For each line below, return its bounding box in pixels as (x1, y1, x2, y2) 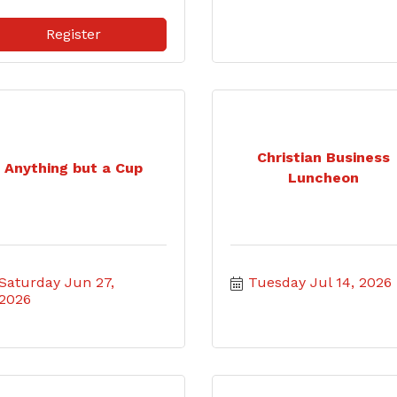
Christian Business (257, 149, 391, 166)
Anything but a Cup (4, 159, 143, 176)
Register (45, 26, 101, 43)
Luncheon (288, 169, 360, 186)
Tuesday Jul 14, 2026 (248, 274, 392, 291)
